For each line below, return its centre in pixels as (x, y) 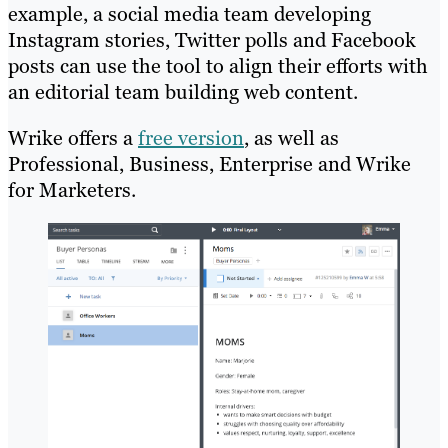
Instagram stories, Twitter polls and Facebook (212, 39)
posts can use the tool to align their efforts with (218, 65)
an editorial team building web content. (183, 91)
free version (191, 137)
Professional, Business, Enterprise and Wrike (209, 163)
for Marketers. (72, 189)
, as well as (291, 137)
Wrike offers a (73, 137)
